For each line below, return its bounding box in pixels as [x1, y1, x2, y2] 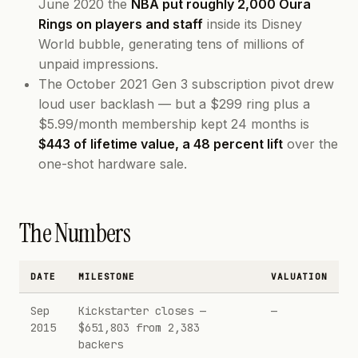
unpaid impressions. [38, 56, 158, 72]
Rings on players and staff [38, 16, 203, 32]
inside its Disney [203, 16, 302, 32]
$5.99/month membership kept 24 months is [38, 116, 309, 132]
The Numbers [19, 217, 130, 250]
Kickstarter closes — [78, 304, 206, 318]
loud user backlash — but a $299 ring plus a [38, 96, 310, 112]
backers [78, 337, 123, 352]
